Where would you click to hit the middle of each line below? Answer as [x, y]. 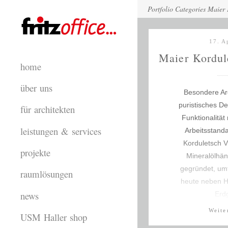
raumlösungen [47, 174]
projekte [35, 152]
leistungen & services [61, 131]
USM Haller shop [54, 217]
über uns [36, 88]
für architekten [48, 109]
